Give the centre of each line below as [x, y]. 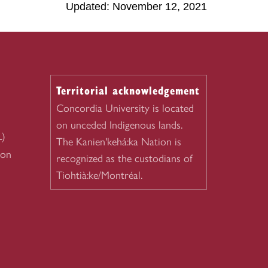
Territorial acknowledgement [128, 90]
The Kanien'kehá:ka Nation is [118, 142]
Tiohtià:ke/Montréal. [99, 175]
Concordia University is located [125, 108]
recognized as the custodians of [124, 159]
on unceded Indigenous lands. [119, 125]
